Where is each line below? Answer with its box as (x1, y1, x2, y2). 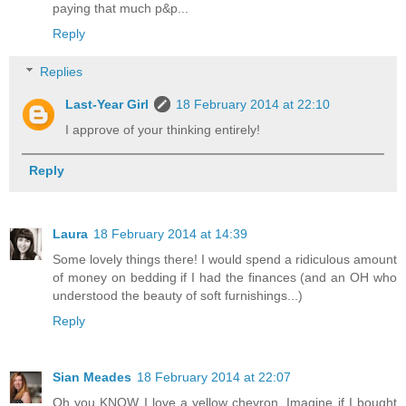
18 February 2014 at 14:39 (93, 227, 247, 242)
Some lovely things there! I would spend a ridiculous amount (53, 252, 397, 267)
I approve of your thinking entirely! (65, 121, 261, 137)
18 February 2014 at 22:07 (137, 370, 291, 385)
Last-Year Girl (65, 96, 150, 111)
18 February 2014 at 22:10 (176, 96, 331, 111)
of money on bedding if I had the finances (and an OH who (53, 270, 397, 285)
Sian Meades (53, 370, 131, 385)
